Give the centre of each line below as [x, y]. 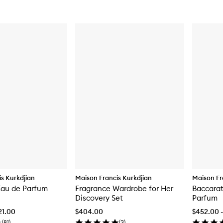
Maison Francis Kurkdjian [113, 178]
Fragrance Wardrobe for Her [124, 189]
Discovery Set [99, 198]
